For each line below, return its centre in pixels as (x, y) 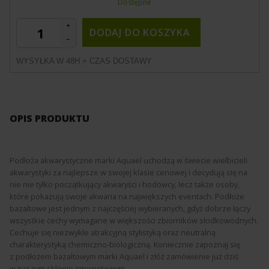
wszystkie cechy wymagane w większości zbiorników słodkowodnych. (134, 221)
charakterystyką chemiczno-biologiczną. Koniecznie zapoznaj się (125, 245)
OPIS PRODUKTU (50, 119)
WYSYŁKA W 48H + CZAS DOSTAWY (84, 61)
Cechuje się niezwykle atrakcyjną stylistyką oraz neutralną (113, 233)
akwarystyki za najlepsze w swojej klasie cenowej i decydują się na (128, 173)
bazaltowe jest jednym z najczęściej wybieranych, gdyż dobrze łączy (130, 209)
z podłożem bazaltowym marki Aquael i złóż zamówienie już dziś (124, 257)
